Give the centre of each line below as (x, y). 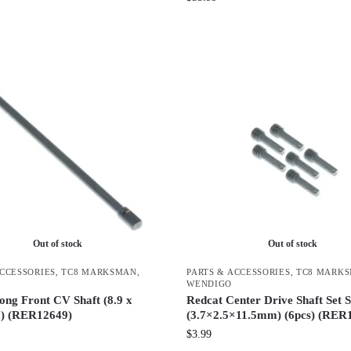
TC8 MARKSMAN (99, 272)
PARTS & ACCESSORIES (239, 272)
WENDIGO (210, 284)
